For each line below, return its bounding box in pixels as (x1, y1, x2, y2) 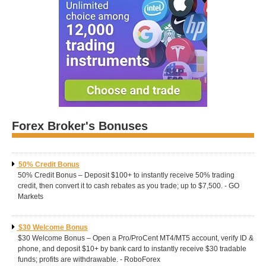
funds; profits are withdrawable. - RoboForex (18, 255, 160, 264)
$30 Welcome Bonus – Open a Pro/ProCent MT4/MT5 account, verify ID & (18, 234, 254, 242)
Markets (18, 192, 43, 201)
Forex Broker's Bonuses (12, 119, 148, 132)
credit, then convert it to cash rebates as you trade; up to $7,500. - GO (18, 182, 239, 190)
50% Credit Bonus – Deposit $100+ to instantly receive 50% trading (18, 171, 235, 179)
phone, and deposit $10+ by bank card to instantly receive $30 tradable (18, 245, 246, 253)
